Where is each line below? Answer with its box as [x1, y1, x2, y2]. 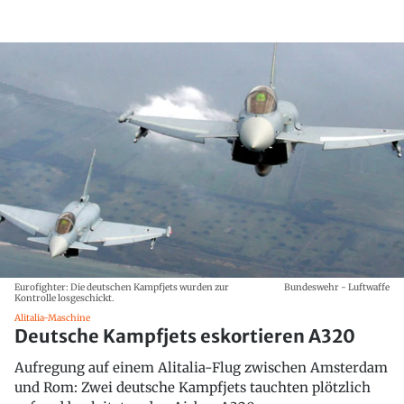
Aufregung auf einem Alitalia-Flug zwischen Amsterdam [14, 358, 388, 376]
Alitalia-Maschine [14, 311, 90, 324]
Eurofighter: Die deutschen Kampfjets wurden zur [14, 280, 229, 293]
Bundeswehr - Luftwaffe [284, 280, 390, 293]
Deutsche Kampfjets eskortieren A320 [14, 324, 355, 347]
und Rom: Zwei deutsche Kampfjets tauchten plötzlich [14, 378, 371, 396]
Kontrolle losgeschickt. [14, 291, 115, 304]
